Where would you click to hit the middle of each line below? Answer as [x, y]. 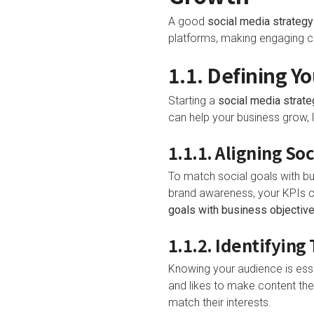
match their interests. [219, 302]
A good [187, 21]
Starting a [193, 101]
